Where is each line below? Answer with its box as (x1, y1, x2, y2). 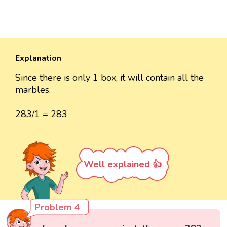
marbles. (15, 83, 51, 96)
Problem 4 (34, 201, 81, 213)
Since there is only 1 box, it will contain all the (15, 71, 204, 84)
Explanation (15, 52, 61, 64)
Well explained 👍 (84, 158, 162, 170)
